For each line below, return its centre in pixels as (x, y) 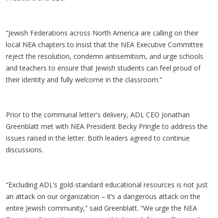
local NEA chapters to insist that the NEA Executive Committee (105, 45)
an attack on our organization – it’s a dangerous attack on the (103, 196)
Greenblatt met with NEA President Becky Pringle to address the (107, 126)
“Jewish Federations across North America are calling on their (102, 33)
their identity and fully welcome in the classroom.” (86, 80)
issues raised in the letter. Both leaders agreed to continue (98, 138)
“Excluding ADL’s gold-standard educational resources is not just (107, 185)
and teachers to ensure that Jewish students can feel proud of (103, 68)
